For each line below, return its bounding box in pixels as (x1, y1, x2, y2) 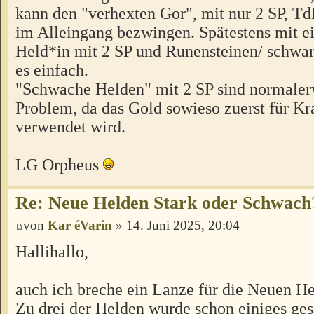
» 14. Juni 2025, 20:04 (112, 217, 240, 233)
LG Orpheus (15, 154, 103, 174)
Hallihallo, (15, 242, 88, 261)
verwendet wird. (15, 116, 125, 136)
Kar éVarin (48, 217, 112, 233)
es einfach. (15, 60, 88, 79)
